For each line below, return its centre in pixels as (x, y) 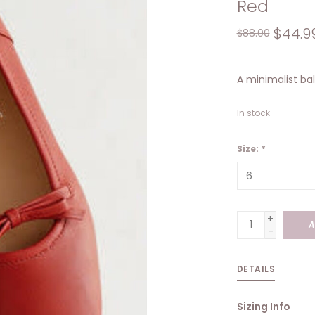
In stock (253, 112)
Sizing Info (263, 306)
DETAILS (256, 269)
